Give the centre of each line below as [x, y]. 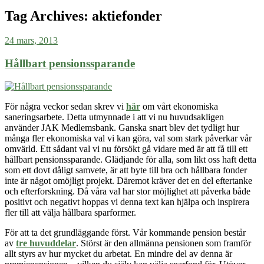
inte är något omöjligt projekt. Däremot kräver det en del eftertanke [128, 180]
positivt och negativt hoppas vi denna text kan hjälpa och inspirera [127, 202]
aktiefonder [127, 16]
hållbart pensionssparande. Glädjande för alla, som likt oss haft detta [131, 159]
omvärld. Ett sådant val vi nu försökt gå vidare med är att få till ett [126, 148]
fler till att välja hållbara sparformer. [70, 212]
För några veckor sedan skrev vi [65, 106]
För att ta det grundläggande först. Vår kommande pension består [125, 232]
